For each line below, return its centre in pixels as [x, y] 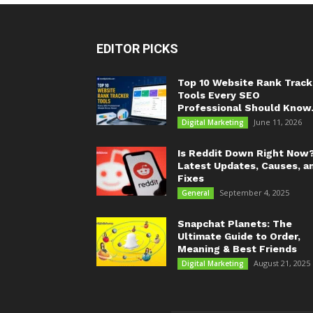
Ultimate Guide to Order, [239, 236]
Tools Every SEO [219, 95]
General [196, 193]
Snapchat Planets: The [235, 224]
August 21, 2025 [282, 263]
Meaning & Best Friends [237, 249]
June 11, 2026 [278, 122]
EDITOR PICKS [137, 49]
